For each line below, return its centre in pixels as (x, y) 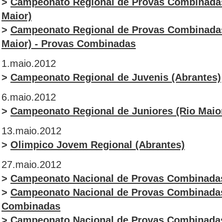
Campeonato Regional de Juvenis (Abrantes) (116, 77)
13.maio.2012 (31, 131)
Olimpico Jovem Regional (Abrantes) (98, 145)
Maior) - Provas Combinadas (69, 44)
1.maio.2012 (29, 63)
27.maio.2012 (31, 165)
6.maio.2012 (29, 97)
